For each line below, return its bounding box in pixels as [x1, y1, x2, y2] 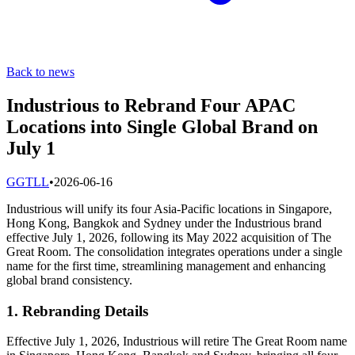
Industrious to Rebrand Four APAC [6, 94, 296, 116]
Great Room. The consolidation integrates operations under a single [6, 244, 342, 258]
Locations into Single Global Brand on [6, 116, 318, 137]
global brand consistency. [6, 273, 132, 287]
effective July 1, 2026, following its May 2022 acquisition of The [6, 230, 331, 244]
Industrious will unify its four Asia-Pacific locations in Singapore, [6, 201, 332, 216]
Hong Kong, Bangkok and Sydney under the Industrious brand [6, 216, 322, 230]
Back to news [6, 65, 74, 78]
